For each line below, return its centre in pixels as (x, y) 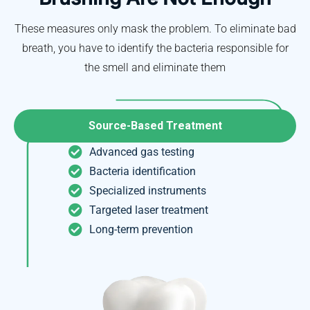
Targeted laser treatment (149, 210)
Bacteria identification (143, 171)
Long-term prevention (141, 229)
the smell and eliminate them (155, 67)
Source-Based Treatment (155, 125)
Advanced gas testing (142, 152)
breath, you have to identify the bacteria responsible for (155, 48)
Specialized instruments (148, 190)
